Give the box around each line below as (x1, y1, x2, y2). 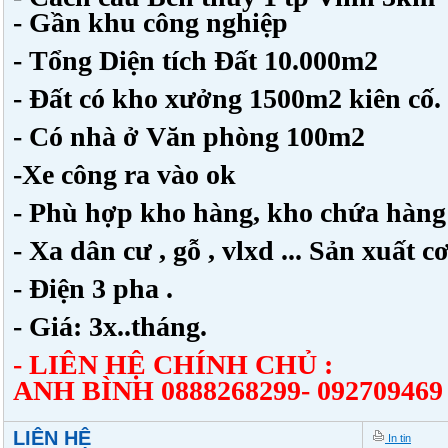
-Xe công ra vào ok (13, 159, 236, 190)
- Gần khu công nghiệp (13, 7, 288, 38)
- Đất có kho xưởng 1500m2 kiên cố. (13, 83, 441, 114)
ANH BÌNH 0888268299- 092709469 (13, 375, 443, 406)
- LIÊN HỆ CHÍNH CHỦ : (13, 349, 333, 380)
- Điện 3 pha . (13, 273, 173, 304)
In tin (385, 432, 411, 444)
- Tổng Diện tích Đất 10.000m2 (13, 45, 378, 76)
